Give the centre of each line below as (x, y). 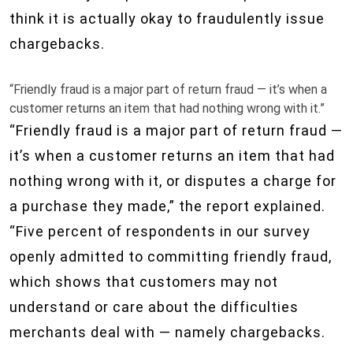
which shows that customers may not (144, 282)
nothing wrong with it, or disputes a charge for (173, 181)
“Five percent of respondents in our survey (160, 231)
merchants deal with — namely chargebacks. (167, 332)
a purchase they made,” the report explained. (167, 206)
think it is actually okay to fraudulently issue (167, 19)
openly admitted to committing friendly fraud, (171, 256)
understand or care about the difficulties (154, 307)
